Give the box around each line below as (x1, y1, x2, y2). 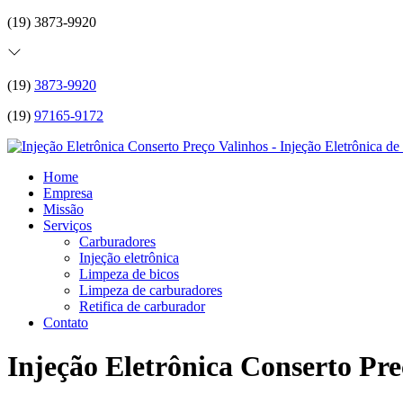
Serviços (43, 218, 92, 233)
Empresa (43, 185, 93, 201)
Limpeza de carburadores (79, 282, 222, 298)
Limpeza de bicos (79, 266, 179, 282)
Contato (43, 315, 88, 330)
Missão (43, 201, 84, 217)
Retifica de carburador (79, 299, 205, 314)
